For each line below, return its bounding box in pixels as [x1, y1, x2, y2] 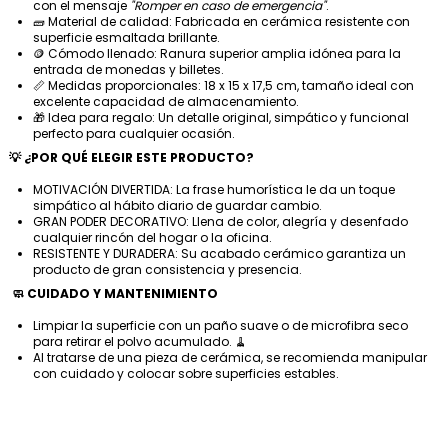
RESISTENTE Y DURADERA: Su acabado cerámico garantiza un [33, 245, 406, 263]
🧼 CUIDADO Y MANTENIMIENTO [9, 284, 218, 302]
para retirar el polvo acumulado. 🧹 [33, 333, 247, 351]
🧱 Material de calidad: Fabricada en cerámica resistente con [33, 13, 410, 31]
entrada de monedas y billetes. [33, 61, 224, 79]
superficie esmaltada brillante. [33, 29, 220, 47]
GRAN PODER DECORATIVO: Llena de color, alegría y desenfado [33, 213, 408, 231]
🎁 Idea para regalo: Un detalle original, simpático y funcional [33, 109, 409, 127]
